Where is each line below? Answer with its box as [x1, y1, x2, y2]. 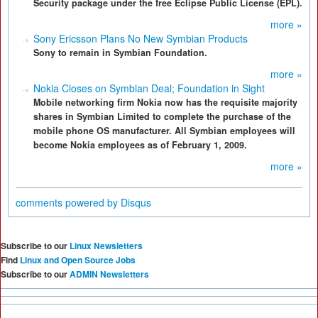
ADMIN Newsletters [70, 268, 149, 280]
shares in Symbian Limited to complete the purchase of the [33, 110, 291, 123]
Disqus [121, 195, 151, 209]
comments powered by [16, 195, 121, 209]
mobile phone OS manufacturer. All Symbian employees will [33, 124, 295, 137]
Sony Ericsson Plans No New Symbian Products [33, 31, 248, 45]
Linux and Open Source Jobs [20, 253, 136, 266]
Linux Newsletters [70, 239, 143, 252]
